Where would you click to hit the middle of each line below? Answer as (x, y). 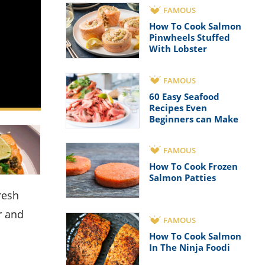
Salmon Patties (182, 177)
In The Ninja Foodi (190, 248)
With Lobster (178, 49)
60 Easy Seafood (184, 96)
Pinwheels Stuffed (190, 38)
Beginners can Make (194, 119)
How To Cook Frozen (193, 166)
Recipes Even (178, 107)
